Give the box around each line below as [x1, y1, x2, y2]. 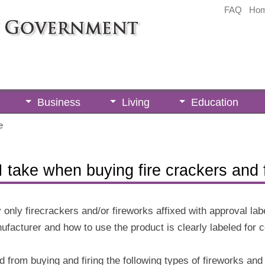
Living [121, 96, 150, 108]
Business [37, 96, 80, 108]
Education [190, 96, 238, 108]
